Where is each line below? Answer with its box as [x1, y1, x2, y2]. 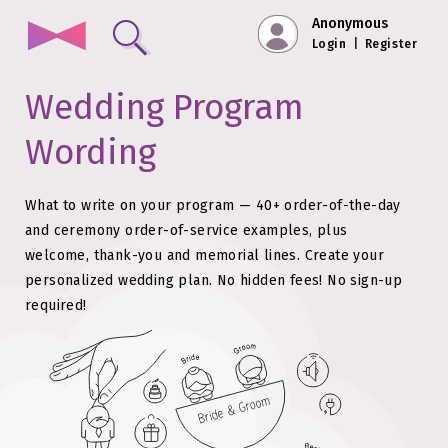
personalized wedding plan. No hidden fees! [25, 272, 323, 289]
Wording [25, 131, 156, 173]
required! [25, 297, 87, 314]
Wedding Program [25, 86, 304, 128]
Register [365, 37, 418, 51]
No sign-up [327, 272, 403, 289]
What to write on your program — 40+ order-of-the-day [25, 197, 401, 214]
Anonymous [312, 15, 388, 32]
